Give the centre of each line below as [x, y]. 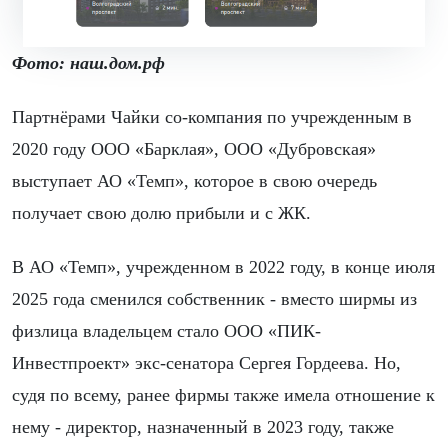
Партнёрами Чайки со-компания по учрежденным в [212, 117]
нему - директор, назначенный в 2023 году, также [203, 427]
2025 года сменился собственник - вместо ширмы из [214, 299]
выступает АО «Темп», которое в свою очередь [194, 181]
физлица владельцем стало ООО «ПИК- [166, 331]
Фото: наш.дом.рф [88, 63]
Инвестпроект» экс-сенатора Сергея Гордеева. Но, [206, 363]
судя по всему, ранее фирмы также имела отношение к [223, 395]
